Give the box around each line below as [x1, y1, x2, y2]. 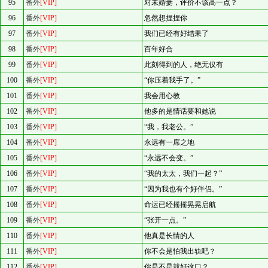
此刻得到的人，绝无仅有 [144, 60, 223, 69]
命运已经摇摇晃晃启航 [144, 200, 216, 209]
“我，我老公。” [144, 123, 193, 131]
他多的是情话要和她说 [144, 107, 216, 115]
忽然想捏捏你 [144, 14, 187, 22]
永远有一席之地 [144, 138, 194, 147]
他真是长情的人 [144, 232, 194, 240]
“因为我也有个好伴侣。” [144, 185, 222, 193]
